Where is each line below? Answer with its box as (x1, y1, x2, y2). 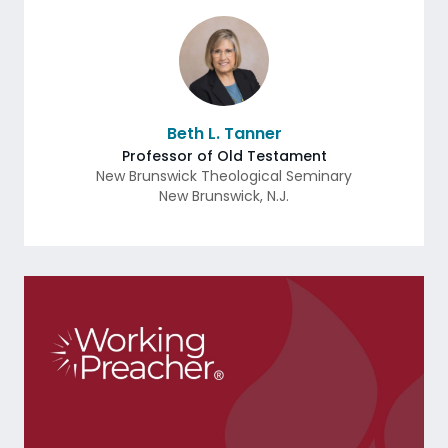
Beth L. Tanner (166, 122, 282, 145)
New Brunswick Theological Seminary (96, 166, 352, 186)
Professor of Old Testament (121, 146, 327, 166)
